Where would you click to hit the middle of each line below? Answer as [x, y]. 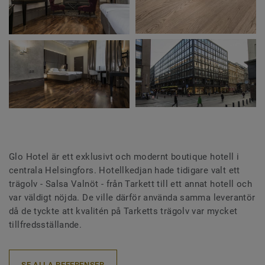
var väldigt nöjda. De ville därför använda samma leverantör [132, 198]
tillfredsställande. [47, 225]
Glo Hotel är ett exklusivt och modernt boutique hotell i [124, 157]
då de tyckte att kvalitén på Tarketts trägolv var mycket [123, 211]
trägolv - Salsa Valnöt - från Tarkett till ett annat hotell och [130, 184]
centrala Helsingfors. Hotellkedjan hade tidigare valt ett [125, 171]
